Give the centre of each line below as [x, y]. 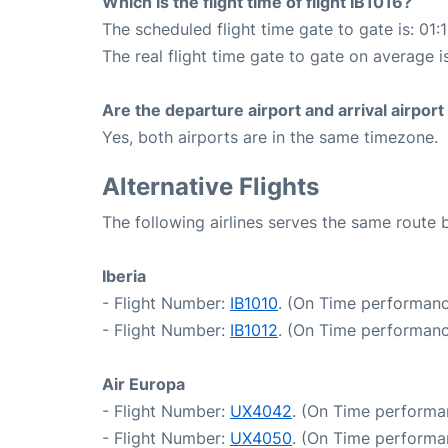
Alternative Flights [210, 186]
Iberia [124, 276]
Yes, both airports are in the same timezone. [270, 137]
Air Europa [143, 384]
